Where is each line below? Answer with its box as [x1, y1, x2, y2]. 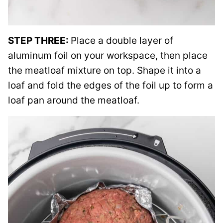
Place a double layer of [71, 35, 173, 46]
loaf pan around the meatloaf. [8, 95, 139, 106]
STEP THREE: [8, 35, 71, 46]
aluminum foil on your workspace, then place [8, 50, 208, 61]
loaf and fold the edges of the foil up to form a [8, 80, 213, 91]
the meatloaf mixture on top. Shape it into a [8, 65, 201, 76]
